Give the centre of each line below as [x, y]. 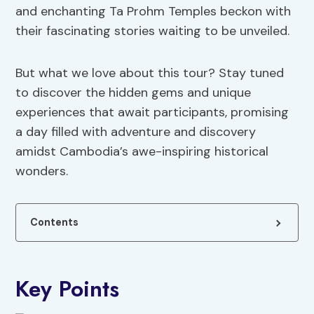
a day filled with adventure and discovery [136, 132]
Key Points [68, 289]
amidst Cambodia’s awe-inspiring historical [142, 152]
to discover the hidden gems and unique [134, 93]
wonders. [42, 171]
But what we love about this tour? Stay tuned [150, 73]
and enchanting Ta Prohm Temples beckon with [153, 12]
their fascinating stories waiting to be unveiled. [153, 31]
